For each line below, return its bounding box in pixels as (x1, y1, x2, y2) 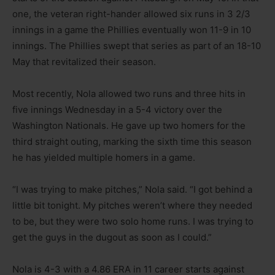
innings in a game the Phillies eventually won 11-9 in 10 (12, 24, 251, 36)
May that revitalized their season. (12, 56, 156, 68)
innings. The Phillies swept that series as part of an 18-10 (12, 40, 261, 52)
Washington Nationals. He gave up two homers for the (12, 120, 246, 132)
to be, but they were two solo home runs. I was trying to (12, 215, 254, 228)
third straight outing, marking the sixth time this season (12, 136, 252, 148)
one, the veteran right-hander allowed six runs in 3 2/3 (12, 8, 250, 20)
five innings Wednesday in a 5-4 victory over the (12, 104, 222, 116)
